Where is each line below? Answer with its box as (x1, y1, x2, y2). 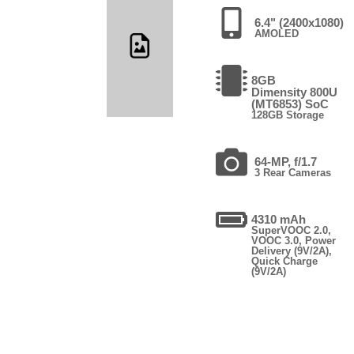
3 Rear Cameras (254, 166, 332, 179)
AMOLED (254, 27, 299, 40)
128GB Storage (251, 108, 325, 121)
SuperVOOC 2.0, (251, 224, 332, 236)
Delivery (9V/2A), (251, 244, 333, 257)
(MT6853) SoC (251, 96, 330, 111)
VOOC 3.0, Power (251, 234, 337, 247)
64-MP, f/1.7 (254, 154, 318, 168)
